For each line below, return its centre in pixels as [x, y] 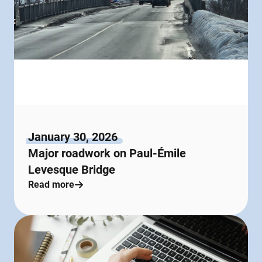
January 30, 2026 [73, 137]
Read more [51, 184]
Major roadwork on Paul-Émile [107, 153]
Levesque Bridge [72, 169]
